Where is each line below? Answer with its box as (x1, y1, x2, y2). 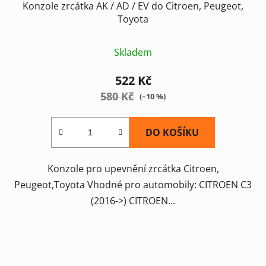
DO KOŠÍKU (145, 125, 199, 139)
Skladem (114, 45, 152, 59)
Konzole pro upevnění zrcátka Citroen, (47, 161, 219, 175)
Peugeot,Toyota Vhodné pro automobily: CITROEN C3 (14, 178, 252, 191)
